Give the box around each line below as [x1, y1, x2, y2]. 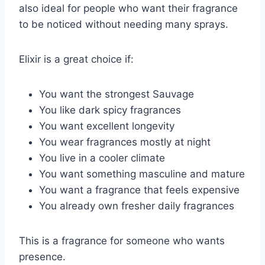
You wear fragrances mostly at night [39, 136, 211, 148]
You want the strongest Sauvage [39, 88, 194, 101]
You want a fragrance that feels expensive [39, 184, 240, 196]
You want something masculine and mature [39, 168, 245, 180]
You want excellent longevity [39, 120, 174, 132]
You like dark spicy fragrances [39, 104, 181, 117]
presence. [19, 251, 66, 263]
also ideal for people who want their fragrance [19, 2, 238, 15]
